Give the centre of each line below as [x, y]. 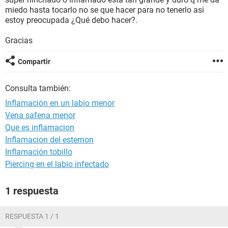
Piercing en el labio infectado [57, 164]
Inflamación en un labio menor [60, 103]
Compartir [34, 62]
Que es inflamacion [40, 127]
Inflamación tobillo [39, 152]
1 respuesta [32, 191]
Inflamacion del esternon [49, 140]
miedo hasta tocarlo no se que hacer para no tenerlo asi [105, 10]
